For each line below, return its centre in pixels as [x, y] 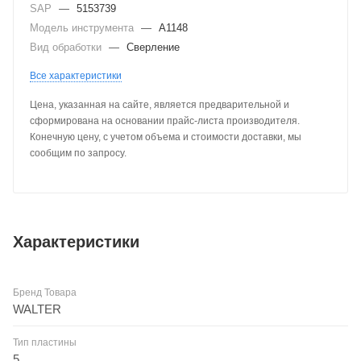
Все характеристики [76, 76]
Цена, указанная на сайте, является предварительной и [160, 105]
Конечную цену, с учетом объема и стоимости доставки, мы [166, 137]
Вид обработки [67, 47]
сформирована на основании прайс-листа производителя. [165, 121]
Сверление [153, 47]
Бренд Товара [45, 292]
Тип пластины [45, 342]
